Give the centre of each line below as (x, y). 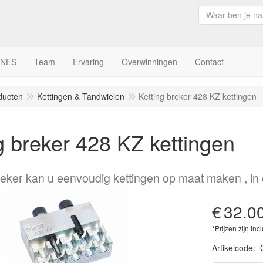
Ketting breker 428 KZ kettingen (198, 96)
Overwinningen (149, 62)
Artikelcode (232, 248)
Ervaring (88, 62)
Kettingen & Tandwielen (81, 96)
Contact (209, 62)
